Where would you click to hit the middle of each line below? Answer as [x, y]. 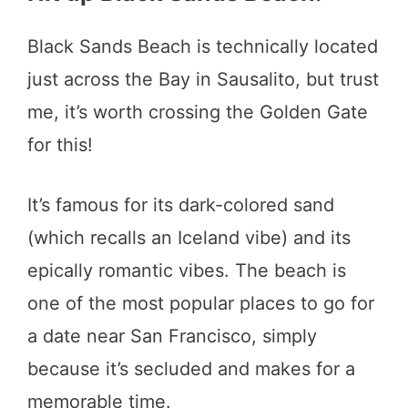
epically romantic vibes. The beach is [187, 270]
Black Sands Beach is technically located [203, 46]
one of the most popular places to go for [201, 303]
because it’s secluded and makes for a [191, 368]
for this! [60, 144]
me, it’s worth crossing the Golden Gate [198, 112]
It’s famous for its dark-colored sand [181, 204]
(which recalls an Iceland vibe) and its [189, 237]
